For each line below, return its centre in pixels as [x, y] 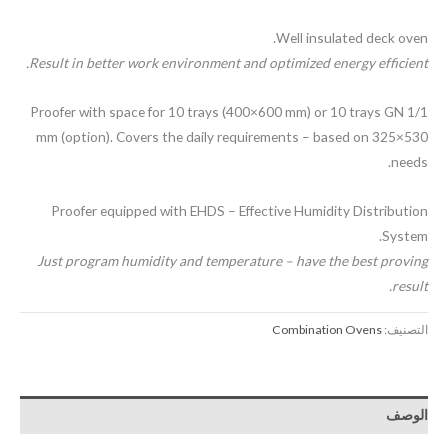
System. [405, 236]
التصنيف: [405, 329]
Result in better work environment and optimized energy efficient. [228, 63]
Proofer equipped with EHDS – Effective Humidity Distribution [239, 211]
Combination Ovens [327, 329]
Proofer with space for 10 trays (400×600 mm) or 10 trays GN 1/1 [229, 112]
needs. [409, 162]
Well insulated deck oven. [352, 38]
